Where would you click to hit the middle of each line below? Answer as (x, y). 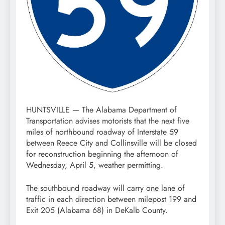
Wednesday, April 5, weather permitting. (95, 165)
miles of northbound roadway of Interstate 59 (102, 132)
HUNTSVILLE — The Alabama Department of (101, 109)
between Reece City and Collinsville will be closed (111, 143)
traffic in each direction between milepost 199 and (111, 199)
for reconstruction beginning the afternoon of (102, 154)
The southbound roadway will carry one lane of (105, 188)
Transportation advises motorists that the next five (108, 121)
